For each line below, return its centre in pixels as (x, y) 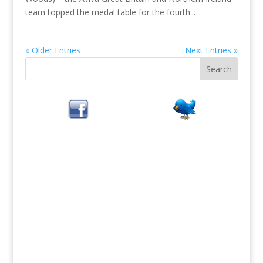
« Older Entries (53, 50)
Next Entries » (212, 50)
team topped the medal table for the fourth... (110, 12)
